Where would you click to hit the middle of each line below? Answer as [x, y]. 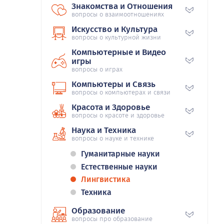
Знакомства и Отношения [122, 6]
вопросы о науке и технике [113, 138]
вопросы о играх [97, 69]
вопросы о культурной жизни [116, 37]
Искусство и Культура [114, 29]
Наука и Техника [104, 130]
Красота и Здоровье [111, 107]
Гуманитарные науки [120, 154]
